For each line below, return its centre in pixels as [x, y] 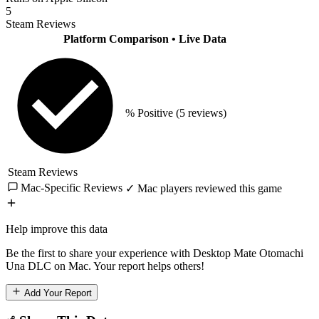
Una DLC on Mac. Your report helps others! [105, 266]
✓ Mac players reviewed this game [204, 188]
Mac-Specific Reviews [70, 187]
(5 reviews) [201, 113]
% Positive [149, 113]
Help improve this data [57, 229]
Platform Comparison [117, 38]
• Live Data [199, 38]
